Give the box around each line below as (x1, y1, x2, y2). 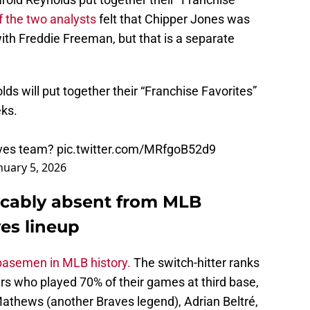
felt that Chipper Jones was (96, 12, 250, 27)
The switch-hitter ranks (134, 255, 259, 271)
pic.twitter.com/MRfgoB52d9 (57, 142, 216, 157)
